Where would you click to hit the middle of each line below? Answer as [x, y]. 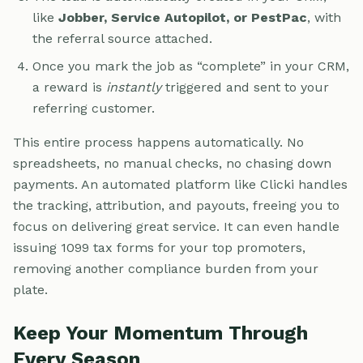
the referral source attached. [122, 38]
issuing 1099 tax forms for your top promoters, [159, 247]
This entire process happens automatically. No [158, 142]
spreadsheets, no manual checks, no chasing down [172, 163]
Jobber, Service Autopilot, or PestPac [183, 17]
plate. [30, 289]
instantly [134, 87]
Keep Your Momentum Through [160, 333]
